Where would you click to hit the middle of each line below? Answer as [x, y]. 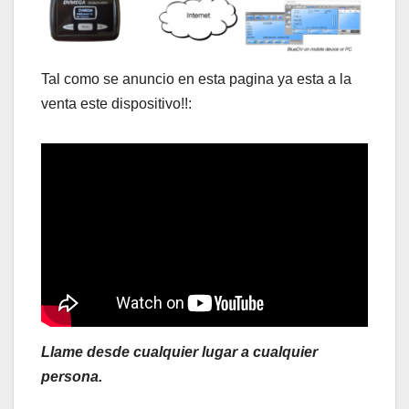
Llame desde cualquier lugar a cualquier [179, 351]
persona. [72, 376]
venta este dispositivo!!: [116, 104]
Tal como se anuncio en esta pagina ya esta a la [196, 79]
